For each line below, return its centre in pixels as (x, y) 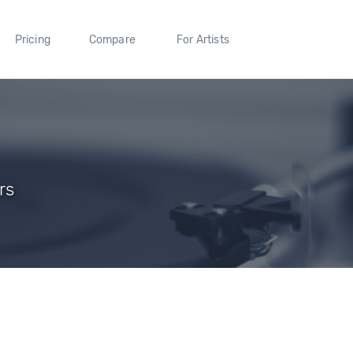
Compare (112, 39)
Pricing (32, 39)
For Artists (203, 39)
